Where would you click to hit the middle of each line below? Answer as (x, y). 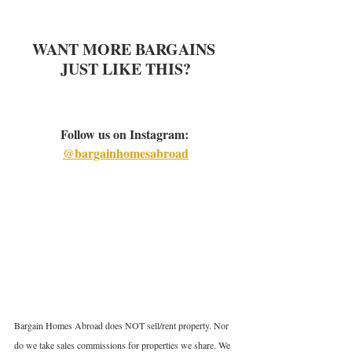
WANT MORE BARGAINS (126, 49)
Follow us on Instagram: (126, 134)
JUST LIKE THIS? (126, 69)
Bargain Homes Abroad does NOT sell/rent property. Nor (123, 326)
